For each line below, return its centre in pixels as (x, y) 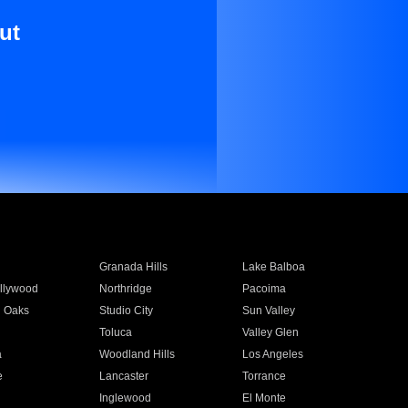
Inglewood (125, 398)
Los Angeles (273, 354)
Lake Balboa (274, 267)
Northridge (125, 289)
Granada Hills (133, 267)
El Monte (265, 398)
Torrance (265, 376)
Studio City (126, 311)
